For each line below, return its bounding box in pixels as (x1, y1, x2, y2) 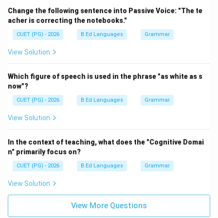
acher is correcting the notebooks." (8, 17, 127, 24)
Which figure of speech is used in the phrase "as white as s (8, 73, 202, 80)
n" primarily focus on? (8, 148, 81, 156)
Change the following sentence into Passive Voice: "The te (8, 7, 202, 15)
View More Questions (71, 201, 147, 210)
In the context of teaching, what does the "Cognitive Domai (8, 138, 204, 146)
